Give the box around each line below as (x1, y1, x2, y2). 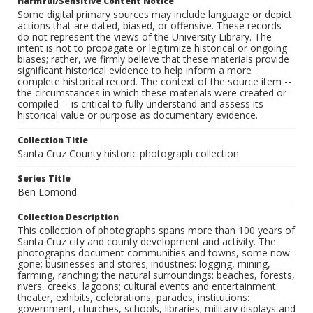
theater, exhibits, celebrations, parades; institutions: (17, 291, 249, 305)
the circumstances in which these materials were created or (17, 86, 286, 100)
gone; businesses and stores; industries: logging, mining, (17, 257, 270, 271)
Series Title (17, 173, 71, 185)
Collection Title (17, 134, 88, 147)
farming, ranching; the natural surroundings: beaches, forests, (17, 268, 295, 282)
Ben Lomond (17, 185, 77, 199)
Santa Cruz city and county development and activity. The (17, 235, 276, 249)
